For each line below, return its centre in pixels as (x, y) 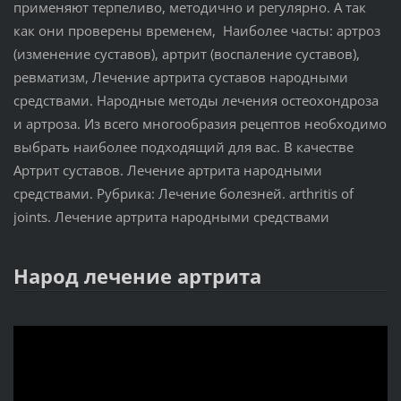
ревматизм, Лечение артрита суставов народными (180, 77)
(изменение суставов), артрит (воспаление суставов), (186, 53)
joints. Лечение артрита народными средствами (173, 216)
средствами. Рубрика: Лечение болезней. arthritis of (183, 193)
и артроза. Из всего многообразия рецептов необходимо (200, 123)
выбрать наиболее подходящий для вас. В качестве (185, 146)
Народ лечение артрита (137, 276)
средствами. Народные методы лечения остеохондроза (196, 100)
